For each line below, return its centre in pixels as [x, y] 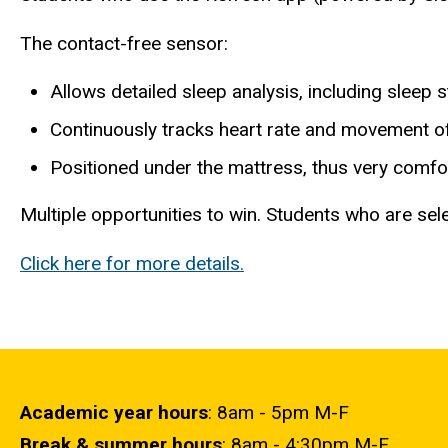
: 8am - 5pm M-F [278, 412]
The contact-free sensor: [124, 43]
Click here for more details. [132, 264]
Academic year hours [114, 412]
